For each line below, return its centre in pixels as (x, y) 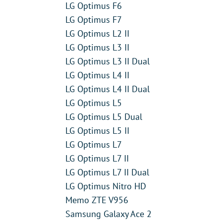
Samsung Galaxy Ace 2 (109, 214)
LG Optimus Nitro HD (106, 186)
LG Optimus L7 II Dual (107, 172)
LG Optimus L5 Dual (104, 116)
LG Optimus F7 (94, 19)
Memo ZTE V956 (97, 200)
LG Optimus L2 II (97, 33)
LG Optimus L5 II (97, 130)
